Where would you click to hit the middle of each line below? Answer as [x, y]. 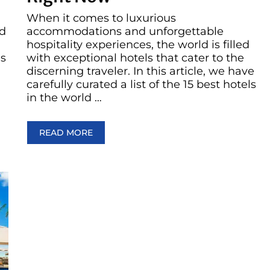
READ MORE [66, 133]
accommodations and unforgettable [125, 32]
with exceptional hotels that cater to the [135, 58]
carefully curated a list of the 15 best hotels [141, 85]
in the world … [64, 98]
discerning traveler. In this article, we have [140, 71]
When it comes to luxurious [101, 18]
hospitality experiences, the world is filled [138, 45]
